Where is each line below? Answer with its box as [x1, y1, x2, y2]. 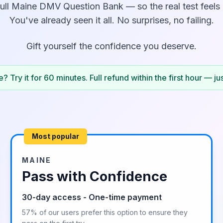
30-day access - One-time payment [22, 192, 162, 202]
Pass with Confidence [22, 168, 168, 185]
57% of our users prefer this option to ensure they [22, 208, 188, 217]
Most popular [32, 132, 80, 140]
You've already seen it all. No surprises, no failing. [9, 15, 214, 25]
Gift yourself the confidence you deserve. [26, 41, 197, 51]
